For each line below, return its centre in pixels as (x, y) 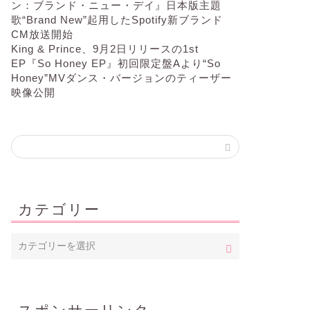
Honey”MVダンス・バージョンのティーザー (121, 78)
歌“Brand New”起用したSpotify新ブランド (117, 20)
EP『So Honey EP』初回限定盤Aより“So (116, 63)
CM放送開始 (42, 34)
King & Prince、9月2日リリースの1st (104, 49)
